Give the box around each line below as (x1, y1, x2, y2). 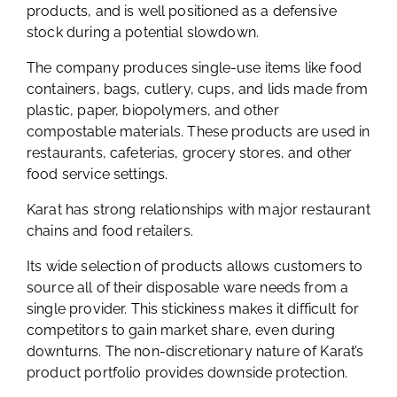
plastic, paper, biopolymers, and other (27, 102, 279, 119)
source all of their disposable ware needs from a (27, 279, 349, 296)
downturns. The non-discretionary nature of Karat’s (27, 343, 364, 360)
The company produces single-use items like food (27, 59, 362, 76)
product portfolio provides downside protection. (27, 364, 352, 381)
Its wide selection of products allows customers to (27, 258, 363, 275)
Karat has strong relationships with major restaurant (27, 201, 370, 218)
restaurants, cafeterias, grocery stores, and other (27, 144, 353, 161)
